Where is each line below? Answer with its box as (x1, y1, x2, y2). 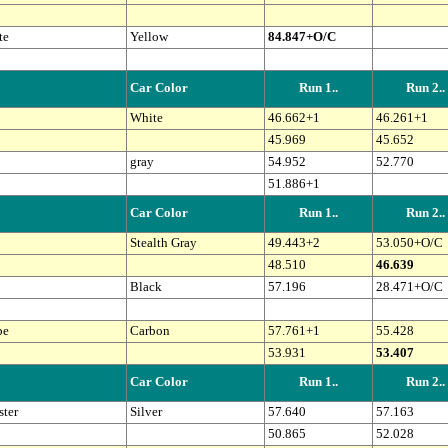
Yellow (129, 30, 168, 45)
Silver (129, 405, 162, 420)
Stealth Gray (129, 236, 197, 251)
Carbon (129, 324, 170, 339)
